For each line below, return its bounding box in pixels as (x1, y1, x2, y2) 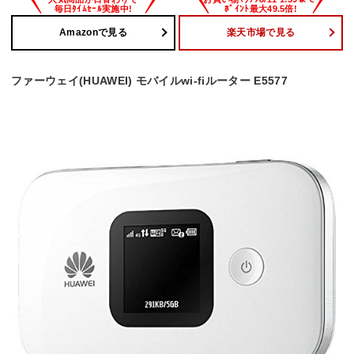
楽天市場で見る (226, 27, 296, 39)
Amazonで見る (59, 27, 127, 39)
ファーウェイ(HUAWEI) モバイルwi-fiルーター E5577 (11, 73, 288, 87)
